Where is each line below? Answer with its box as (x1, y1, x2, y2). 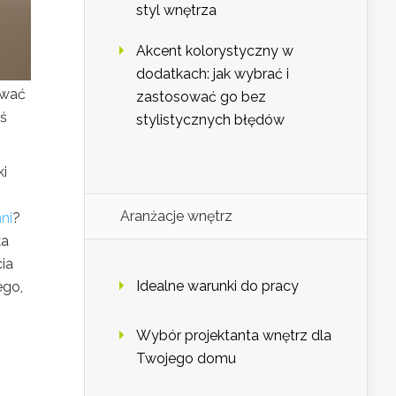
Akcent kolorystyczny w (136, 42, 293, 60)
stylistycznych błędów (136, 111, 285, 129)
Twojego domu (136, 350, 236, 368)
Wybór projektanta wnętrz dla (136, 327, 331, 345)
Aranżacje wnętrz (120, 208, 232, 225)
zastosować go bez (136, 88, 266, 106)
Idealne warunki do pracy (136, 278, 299, 295)
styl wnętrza (136, 2, 217, 19)
